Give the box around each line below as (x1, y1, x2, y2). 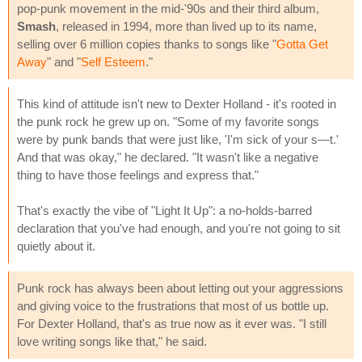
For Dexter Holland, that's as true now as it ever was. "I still (17, 316, 326, 330)
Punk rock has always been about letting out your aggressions (17, 280, 343, 295)
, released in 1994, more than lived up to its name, (56, 19, 317, 33)
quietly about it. (17, 238, 95, 253)
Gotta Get (276, 36, 328, 51)
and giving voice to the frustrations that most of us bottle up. (17, 298, 329, 313)
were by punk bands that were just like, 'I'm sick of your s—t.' (17, 132, 339, 146)
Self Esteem (81, 54, 145, 69)
